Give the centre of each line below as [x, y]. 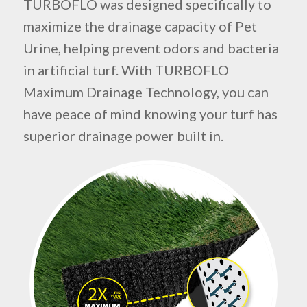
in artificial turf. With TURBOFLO [126, 70]
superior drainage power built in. [123, 135]
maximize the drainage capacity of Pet [140, 26]
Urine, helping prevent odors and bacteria [151, 48]
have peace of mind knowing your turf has [150, 113]
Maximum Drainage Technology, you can [146, 91]
